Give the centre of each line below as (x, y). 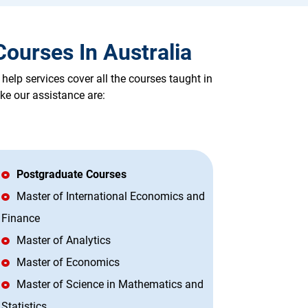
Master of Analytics (64, 241)
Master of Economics (68, 263)
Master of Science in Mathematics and (110, 285)
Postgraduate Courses (71, 175)
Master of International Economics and (111, 197)
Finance (21, 219)
